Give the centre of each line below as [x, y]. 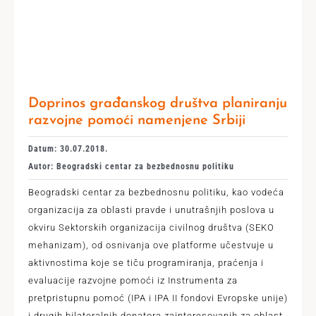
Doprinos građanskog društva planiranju [157, 104]
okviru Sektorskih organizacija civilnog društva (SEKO [151, 227]
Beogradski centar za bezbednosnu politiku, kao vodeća [156, 192]
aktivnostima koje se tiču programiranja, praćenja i [146, 263]
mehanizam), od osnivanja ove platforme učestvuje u [151, 245]
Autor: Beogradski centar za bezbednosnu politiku [131, 166]
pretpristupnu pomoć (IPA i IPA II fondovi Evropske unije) [158, 298]
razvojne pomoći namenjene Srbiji [136, 121]
